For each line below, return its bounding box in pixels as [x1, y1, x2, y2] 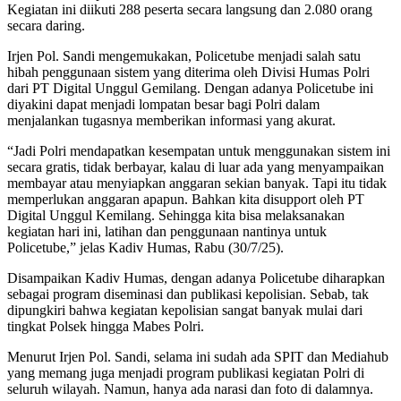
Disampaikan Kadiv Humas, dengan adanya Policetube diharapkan [7, 270, 385, 286]
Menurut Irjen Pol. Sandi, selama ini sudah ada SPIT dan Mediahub [7, 349, 388, 365]
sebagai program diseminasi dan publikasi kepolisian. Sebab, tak [7, 286, 369, 303]
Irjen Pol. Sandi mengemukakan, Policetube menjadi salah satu [7, 48, 361, 64]
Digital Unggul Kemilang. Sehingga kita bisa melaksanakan [7, 208, 345, 224]
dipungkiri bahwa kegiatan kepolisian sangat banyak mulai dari [7, 303, 363, 319]
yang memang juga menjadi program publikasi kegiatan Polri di [7, 365, 364, 381]
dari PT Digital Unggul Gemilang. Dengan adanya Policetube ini [7, 81, 373, 97]
